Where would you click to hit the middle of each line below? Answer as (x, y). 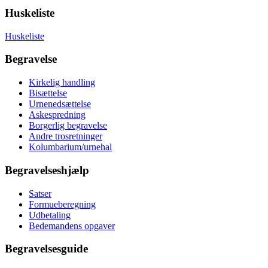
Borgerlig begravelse (68, 126)
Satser (40, 193)
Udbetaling (50, 215)
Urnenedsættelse (60, 104)
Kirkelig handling (62, 83)
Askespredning (57, 115)
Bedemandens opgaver (72, 226)
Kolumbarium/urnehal (70, 147)
